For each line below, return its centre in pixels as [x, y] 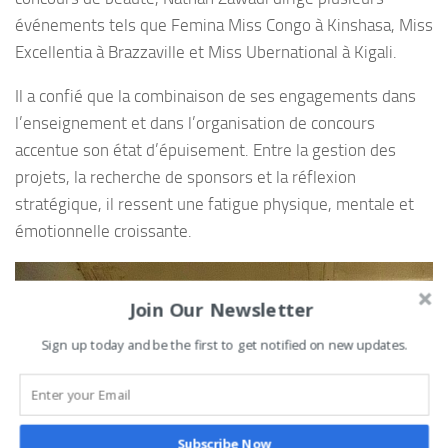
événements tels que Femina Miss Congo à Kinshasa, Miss [224, 25]
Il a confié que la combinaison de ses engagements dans [215, 96]
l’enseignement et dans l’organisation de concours [195, 123]
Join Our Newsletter [222, 309]
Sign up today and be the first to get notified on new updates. [224, 345]
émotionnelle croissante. [103, 231]
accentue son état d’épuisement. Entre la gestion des [205, 150]
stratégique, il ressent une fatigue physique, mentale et [214, 204]
